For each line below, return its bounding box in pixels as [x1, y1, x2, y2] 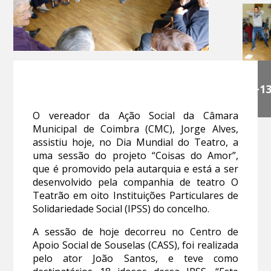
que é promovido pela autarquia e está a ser [33, 162, 238, 176]
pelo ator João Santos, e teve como [33, 252, 238, 266]
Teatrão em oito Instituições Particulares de [33, 189, 238, 203]
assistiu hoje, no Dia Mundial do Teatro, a [33, 135, 238, 149]
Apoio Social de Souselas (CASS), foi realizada [33, 238, 238, 252]
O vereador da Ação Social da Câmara [33, 109, 238, 123]
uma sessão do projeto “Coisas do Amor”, [33, 149, 238, 163]
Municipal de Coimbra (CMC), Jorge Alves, [33, 122, 238, 136]
